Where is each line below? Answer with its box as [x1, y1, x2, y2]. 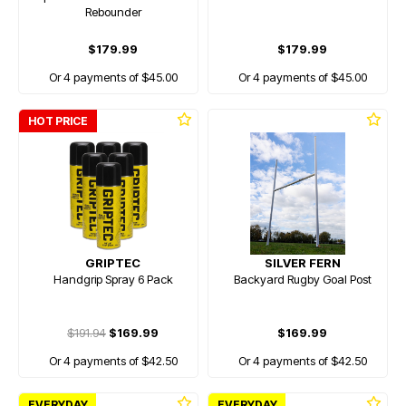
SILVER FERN [264, 256, 341, 270]
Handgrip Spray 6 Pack [53, 272, 173, 286]
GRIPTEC [85, 256, 140, 270]
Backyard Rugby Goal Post [233, 272, 372, 286]
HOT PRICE [28, 114, 88, 128]
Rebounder [84, 5, 141, 19]
